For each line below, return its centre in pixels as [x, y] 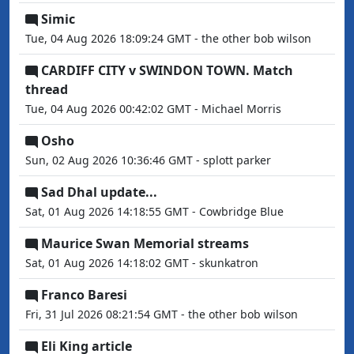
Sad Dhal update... [99, 192]
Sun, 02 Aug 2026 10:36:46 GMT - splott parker [148, 160]
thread [47, 90]
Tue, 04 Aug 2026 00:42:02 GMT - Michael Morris [153, 109]
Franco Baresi [84, 295]
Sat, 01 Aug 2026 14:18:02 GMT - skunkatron [142, 263]
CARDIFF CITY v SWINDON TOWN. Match [167, 71]
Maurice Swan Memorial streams [145, 244]
